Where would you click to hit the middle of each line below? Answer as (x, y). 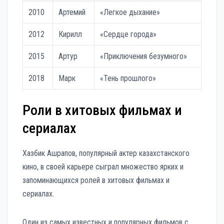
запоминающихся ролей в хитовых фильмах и (96, 180)
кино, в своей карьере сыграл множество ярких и (103, 167)
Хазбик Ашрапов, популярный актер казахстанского (106, 153)
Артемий (72, 12)
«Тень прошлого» (128, 78)
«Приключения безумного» (144, 56)
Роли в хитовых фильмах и (102, 110)
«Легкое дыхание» (130, 12)
